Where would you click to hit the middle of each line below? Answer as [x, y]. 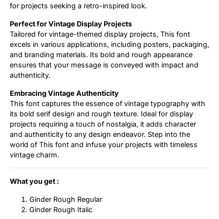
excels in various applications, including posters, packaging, [109, 44]
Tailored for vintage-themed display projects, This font [100, 34]
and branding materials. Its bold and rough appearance [101, 55]
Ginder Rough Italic [61, 210]
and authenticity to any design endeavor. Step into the [100, 134]
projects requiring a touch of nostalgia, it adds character [103, 124]
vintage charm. [34, 155]
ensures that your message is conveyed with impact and [104, 65]
